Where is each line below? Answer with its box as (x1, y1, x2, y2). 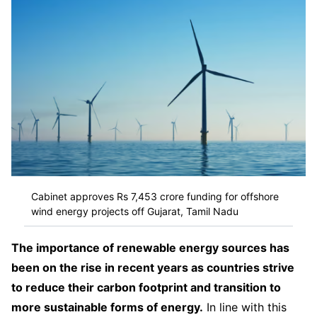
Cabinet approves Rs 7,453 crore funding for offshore (31, 190, 279, 202)
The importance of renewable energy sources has (11, 241, 289, 255)
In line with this (203, 300, 287, 315)
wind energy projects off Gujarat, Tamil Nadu (31, 204, 238, 217)
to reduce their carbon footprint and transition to (11, 280, 281, 295)
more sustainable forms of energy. (11, 300, 203, 315)
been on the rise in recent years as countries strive (11, 260, 294, 275)
